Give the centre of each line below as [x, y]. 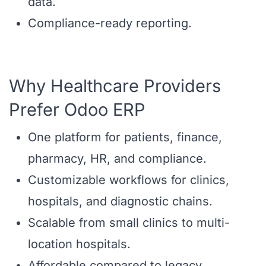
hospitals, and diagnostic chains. [120, 202]
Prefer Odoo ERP [77, 110]
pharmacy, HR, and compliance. [117, 159]
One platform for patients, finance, [125, 137]
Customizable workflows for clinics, [129, 180]
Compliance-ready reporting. [110, 23]
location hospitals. [79, 244]
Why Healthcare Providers [115, 86]
